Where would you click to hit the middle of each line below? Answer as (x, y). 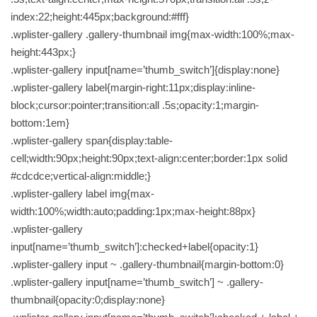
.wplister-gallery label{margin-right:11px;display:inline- (133, 88)
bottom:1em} (40, 123)
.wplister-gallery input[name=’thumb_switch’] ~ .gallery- (137, 282)
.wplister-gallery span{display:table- (92, 141)
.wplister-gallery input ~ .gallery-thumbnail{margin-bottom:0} (147, 265)
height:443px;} (43, 52)
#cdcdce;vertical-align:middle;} (81, 176)
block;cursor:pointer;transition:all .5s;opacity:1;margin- (135, 105)
